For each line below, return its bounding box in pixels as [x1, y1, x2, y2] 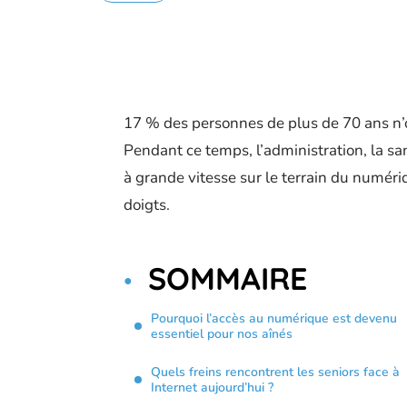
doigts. [124, 194, 170, 215]
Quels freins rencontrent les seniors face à [151, 363, 400, 381]
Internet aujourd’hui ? [151, 379, 273, 396]
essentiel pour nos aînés [151, 325, 293, 342]
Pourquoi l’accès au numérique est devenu [151, 310, 397, 327]
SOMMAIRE [148, 259, 307, 298]
